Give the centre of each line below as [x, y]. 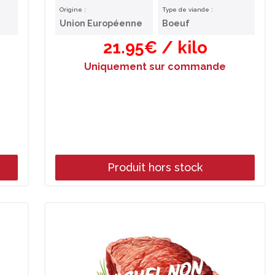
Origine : [73, 10]
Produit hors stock [155, 168]
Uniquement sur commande [155, 67]
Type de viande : [187, 10]
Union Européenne [101, 23]
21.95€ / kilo [155, 47]
